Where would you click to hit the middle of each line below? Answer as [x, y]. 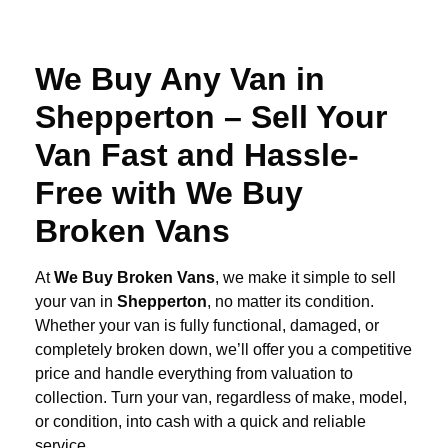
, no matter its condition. [290, 302]
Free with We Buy [169, 193]
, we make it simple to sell [305, 278]
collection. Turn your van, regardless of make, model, [221, 398]
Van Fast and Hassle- [197, 155]
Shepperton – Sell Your [211, 117]
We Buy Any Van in [180, 79]
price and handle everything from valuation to [194, 374]
